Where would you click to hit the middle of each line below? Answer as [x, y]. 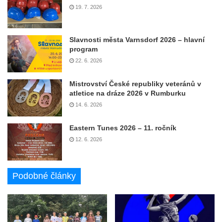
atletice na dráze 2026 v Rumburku [128, 93]
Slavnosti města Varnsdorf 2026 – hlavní [137, 40]
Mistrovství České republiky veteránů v [135, 84]
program [83, 49]
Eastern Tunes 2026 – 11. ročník [123, 128]
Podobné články [44, 176]
